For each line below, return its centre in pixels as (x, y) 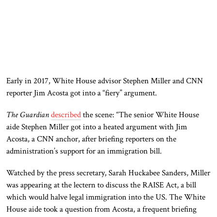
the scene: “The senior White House (140, 115)
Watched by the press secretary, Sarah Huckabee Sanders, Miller (108, 173)
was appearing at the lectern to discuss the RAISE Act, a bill (101, 185)
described (66, 115)
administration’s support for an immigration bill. (84, 151)
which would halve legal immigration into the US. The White (106, 197)
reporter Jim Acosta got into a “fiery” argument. (82, 93)
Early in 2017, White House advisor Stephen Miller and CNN (105, 81)
